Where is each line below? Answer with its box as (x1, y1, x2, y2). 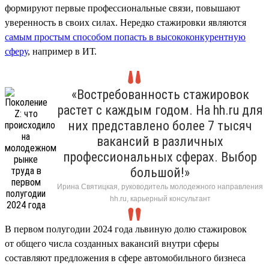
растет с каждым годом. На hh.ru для (57, 102, 263, 118)
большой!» (130, 165, 190, 180)
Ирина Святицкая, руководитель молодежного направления (57, 182, 263, 191)
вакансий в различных (97, 133, 223, 149)
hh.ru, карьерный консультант (109, 194, 211, 203)
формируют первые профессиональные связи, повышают (5, 2, 240, 13)
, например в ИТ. (28, 46, 97, 56)
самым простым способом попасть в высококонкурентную (5, 31, 246, 42)
